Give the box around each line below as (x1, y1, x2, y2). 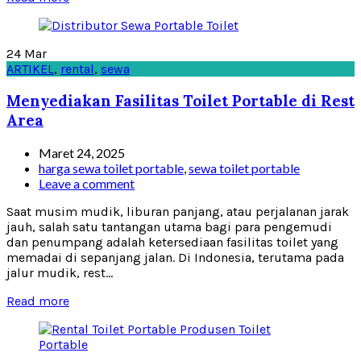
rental (60, 60, 94, 77)
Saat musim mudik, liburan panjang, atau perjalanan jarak (6, 204, 349, 220)
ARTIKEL (6, 60, 54, 77)
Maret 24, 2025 (39, 145, 125, 161)
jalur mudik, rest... (6, 265, 113, 281)
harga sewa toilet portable (39, 160, 184, 176)
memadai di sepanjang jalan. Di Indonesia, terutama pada (6, 250, 344, 266)
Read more (6, 293, 69, 309)
